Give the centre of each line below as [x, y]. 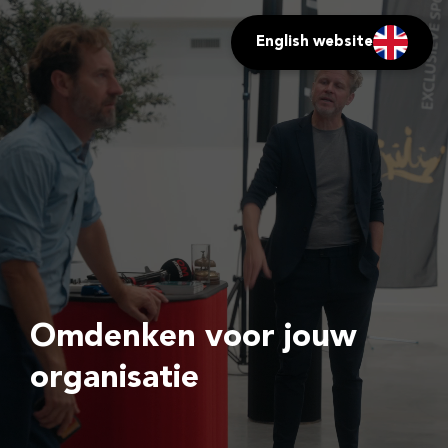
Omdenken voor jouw [193, 338]
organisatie [114, 379]
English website [314, 42]
